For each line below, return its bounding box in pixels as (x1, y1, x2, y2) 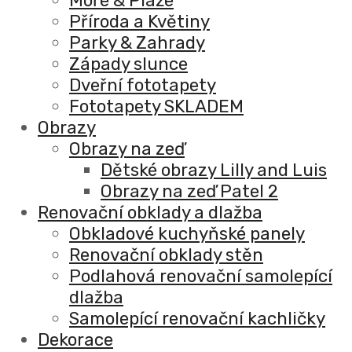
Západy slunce (69, 53, 188, 75)
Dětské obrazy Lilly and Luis (101, 159, 327, 181)
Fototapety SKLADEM (69, 95, 244, 117)
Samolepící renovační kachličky (69, 307, 325, 329)
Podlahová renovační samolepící (69, 265, 332, 287)
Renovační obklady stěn (69, 244, 263, 266)
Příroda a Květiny (69, 10, 210, 32)
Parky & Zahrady (69, 31, 205, 53)
